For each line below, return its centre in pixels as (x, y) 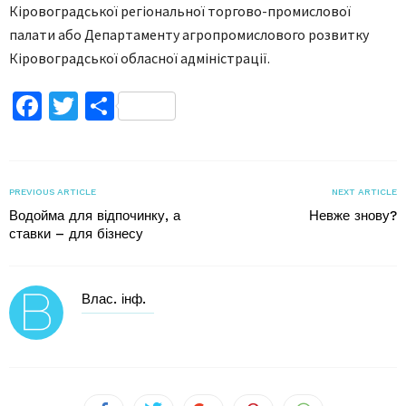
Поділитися (188, 106)
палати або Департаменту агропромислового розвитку (189, 34)
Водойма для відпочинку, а (95, 215)
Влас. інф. (114, 299)
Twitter (121, 106)
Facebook (100, 106)
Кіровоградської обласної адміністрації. (140, 58)
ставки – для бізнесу (76, 233)
